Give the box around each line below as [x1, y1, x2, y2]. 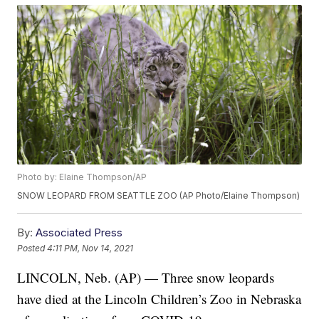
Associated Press [36, 226, 123, 240]
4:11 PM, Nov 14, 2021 [47, 242, 134, 253]
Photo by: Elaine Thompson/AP [17, 172, 147, 183]
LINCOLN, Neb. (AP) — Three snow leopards [17, 268, 275, 287]
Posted [17, 242, 48, 253]
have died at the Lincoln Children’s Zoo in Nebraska [17, 290, 302, 308]
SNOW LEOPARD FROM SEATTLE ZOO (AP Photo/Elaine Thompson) [17, 190, 300, 202]
